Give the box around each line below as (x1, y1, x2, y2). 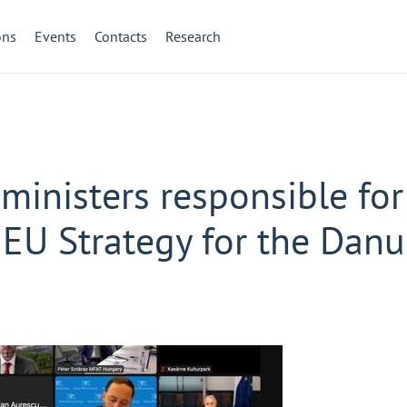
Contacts (94, 27, 147, 45)
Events (35, 27, 76, 45)
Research (165, 27, 221, 45)
